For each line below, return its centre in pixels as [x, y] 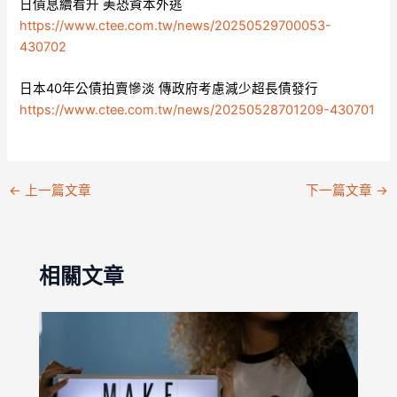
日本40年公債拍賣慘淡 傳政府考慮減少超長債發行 [169, 89]
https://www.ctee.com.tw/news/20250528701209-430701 [198, 110]
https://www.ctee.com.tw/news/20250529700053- [176, 25]
